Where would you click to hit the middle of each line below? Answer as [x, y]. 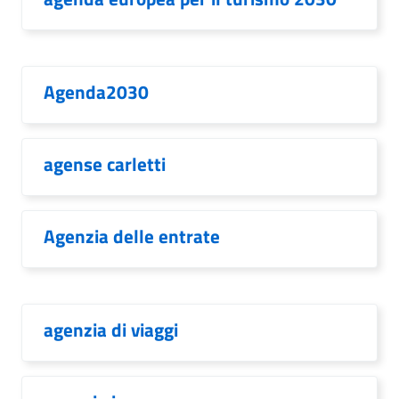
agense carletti [105, 164]
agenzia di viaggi [111, 330]
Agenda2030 [96, 92]
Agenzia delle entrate [132, 236]
